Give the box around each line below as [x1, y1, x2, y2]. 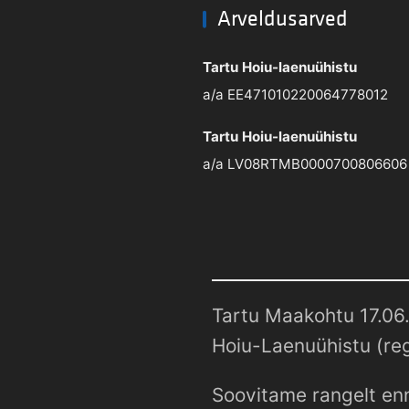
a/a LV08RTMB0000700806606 [203, 155, 407, 173]
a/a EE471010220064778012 [203, 86, 388, 104]
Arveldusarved [217, 6, 348, 31]
